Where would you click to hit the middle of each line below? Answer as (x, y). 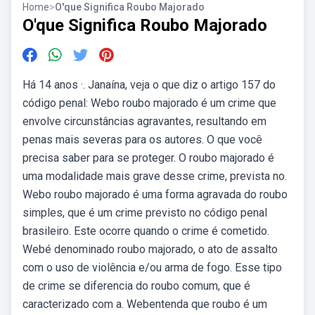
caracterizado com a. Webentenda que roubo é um (145, 304)
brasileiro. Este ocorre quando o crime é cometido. (146, 231)
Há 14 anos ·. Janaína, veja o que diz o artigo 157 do (149, 85)
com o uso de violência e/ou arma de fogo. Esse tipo (152, 268)
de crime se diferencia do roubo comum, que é (136, 286)
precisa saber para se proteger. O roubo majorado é (148, 158)
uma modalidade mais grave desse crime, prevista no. (155, 176)
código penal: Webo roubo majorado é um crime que (149, 103)
